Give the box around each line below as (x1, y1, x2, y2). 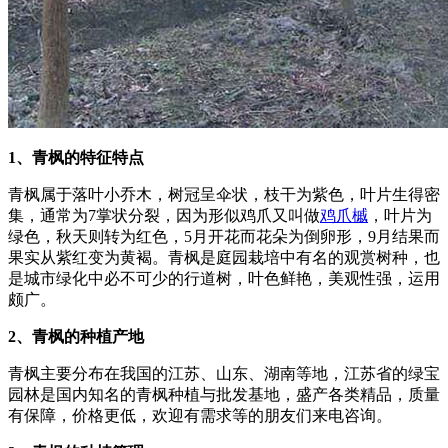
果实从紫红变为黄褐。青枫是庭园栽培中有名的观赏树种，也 (8, 249, 440, 267)
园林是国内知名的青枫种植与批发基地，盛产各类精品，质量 (8, 386, 440, 404)
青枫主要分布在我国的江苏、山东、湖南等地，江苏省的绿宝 (8, 365, 440, 383)
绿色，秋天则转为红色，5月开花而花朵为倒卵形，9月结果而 (8, 228, 440, 246)
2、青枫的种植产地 (8, 328, 144, 346)
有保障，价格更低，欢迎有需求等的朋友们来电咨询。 (8, 407, 392, 425)
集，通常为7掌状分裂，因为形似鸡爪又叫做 (8, 207, 320, 225)
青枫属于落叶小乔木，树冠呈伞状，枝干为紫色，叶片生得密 (8, 186, 440, 204)
